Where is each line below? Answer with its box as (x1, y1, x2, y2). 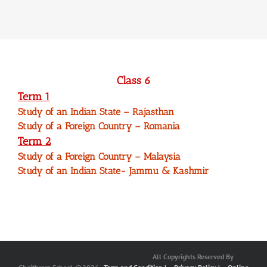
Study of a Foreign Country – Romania (18, 120, 180, 132)
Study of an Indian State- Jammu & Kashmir (18, 165, 209, 177)
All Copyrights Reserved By (153, 252, 234, 262)
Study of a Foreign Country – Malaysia (18, 151, 181, 163)
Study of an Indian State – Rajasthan (18, 106, 174, 118)
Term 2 (18, 135, 51, 148)
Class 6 (116, 74, 151, 88)
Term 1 (18, 90, 50, 104)
